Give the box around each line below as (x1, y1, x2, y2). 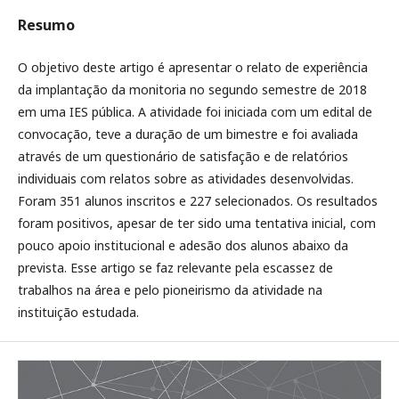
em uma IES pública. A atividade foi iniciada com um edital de (18, 103, 372, 120)
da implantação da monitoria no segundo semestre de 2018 (18, 81, 367, 98)
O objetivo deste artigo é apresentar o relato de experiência (18, 59, 368, 76)
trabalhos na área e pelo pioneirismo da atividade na (18, 281, 322, 298)
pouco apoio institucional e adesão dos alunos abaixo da (18, 237, 348, 254)
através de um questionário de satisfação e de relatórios (18, 148, 348, 165)
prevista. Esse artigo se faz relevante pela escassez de (18, 259, 333, 276)
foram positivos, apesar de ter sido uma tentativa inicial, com (18, 215, 376, 232)
